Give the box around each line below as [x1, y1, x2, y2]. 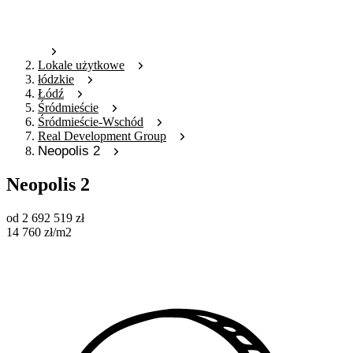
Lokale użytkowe [38, 58, 124, 72]
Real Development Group [38, 129, 166, 143]
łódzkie [38, 72, 74, 87]
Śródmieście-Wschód [38, 115, 143, 129]
